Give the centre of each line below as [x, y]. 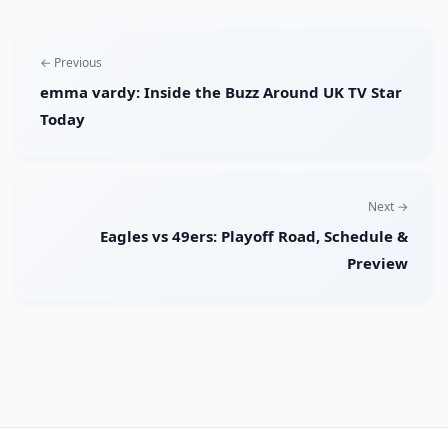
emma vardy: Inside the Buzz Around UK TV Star [221, 92]
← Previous [71, 63]
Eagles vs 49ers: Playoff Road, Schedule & [254, 236]
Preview [377, 263]
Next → [388, 207]
